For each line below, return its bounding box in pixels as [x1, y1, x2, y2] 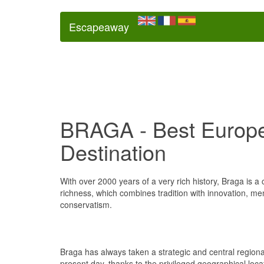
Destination [60, 137, 166, 167]
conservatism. [60, 199, 112, 210]
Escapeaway [69, 19, 129, 34]
